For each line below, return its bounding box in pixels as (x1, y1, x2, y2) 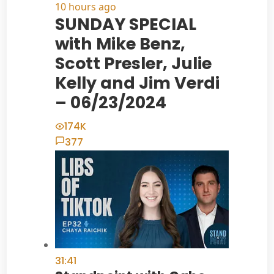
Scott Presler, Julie (54, 52, 212, 75)
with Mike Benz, (54, 32, 185, 56)
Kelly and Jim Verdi (54, 72, 220, 95)
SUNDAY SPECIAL (54, 13, 196, 36)
